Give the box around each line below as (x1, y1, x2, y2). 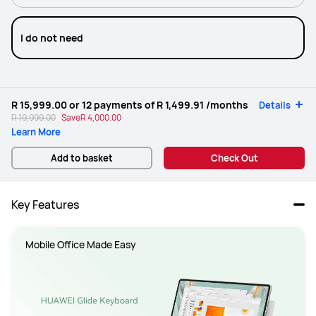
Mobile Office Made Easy (25, 238, 136, 251)
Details (259, 99, 291, 111)
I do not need (20, 31, 83, 44)
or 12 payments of (67, 98, 157, 111)
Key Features (11, 197, 79, 212)
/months (204, 98, 248, 111)
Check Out (210, 152, 258, 164)
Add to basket (51, 152, 113, 164)
